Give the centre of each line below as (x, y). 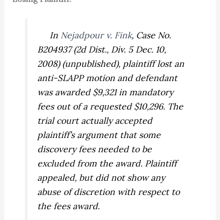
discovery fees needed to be (95, 149)
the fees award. (69, 206)
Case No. (154, 35)
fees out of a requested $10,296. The (110, 107)
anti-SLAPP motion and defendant (108, 78)
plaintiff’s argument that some (99, 135)
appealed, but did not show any (101, 178)
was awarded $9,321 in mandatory (106, 92)
